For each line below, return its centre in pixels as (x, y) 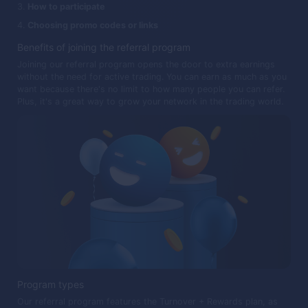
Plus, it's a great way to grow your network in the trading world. (150, 102)
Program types (51, 284)
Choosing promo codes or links (93, 25)
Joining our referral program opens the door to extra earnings (146, 65)
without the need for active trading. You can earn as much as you (152, 77)
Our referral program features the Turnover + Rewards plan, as (147, 301)
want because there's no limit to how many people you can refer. (151, 89)
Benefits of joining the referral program (104, 47)
